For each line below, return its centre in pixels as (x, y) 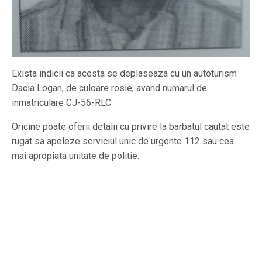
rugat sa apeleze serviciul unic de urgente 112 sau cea (123, 142)
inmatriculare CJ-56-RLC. (62, 103)
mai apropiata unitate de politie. (75, 156)
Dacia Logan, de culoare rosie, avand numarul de (109, 88)
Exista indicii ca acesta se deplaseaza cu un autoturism (124, 74)
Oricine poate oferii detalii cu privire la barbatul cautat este (131, 127)
